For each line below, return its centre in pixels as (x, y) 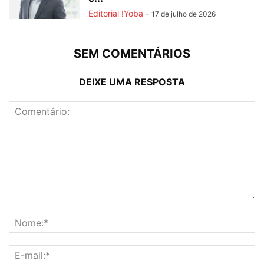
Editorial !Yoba (116, 14)
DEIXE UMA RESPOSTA (132, 82)
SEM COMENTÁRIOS (132, 54)
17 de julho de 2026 (184, 14)
